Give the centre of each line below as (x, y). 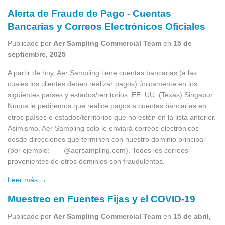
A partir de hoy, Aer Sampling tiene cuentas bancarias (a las (102, 73)
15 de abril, (192, 216)
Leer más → (27, 180)
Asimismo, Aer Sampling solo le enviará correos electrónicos (103, 128)
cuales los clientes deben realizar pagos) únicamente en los (102, 84)
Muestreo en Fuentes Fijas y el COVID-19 (101, 199)
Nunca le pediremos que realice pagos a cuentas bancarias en (107, 106)
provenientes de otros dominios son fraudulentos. (86, 161)
